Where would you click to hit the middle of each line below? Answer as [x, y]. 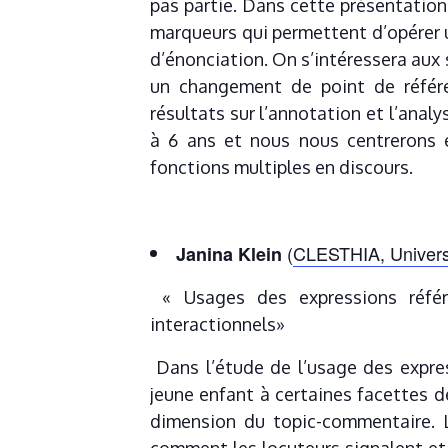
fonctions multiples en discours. [281, 167]
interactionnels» [217, 324]
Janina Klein [229, 254]
